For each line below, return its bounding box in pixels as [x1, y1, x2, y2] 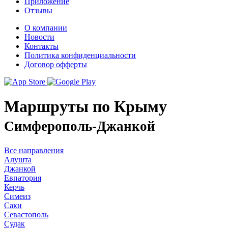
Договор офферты [24, 60, 87, 69]
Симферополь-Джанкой [4, 119, 155, 134]
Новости [24, 33, 54, 41]
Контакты [24, 42, 59, 50]
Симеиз [4, 191, 31, 201]
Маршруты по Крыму [4, 97, 167, 116]
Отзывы [24, 6, 52, 15]
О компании [24, 23, 67, 32]
